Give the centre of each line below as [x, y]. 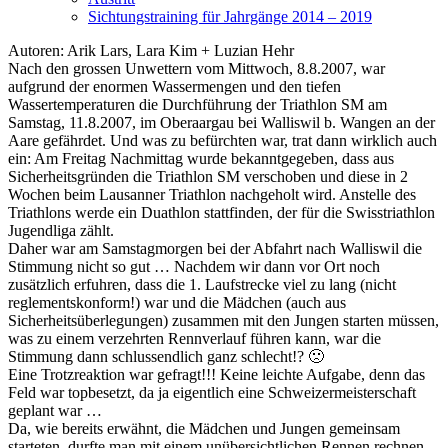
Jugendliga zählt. [61, 230]
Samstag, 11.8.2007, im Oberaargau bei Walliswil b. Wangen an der [221, 122]
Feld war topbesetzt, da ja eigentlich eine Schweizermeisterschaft [212, 392]
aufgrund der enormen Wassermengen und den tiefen [174, 86]
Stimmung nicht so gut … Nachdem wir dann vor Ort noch [194, 266]
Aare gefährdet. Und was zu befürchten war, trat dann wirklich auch [222, 140]
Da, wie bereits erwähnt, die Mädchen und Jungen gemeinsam [204, 428]
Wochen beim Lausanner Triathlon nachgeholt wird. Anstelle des [212, 194]
